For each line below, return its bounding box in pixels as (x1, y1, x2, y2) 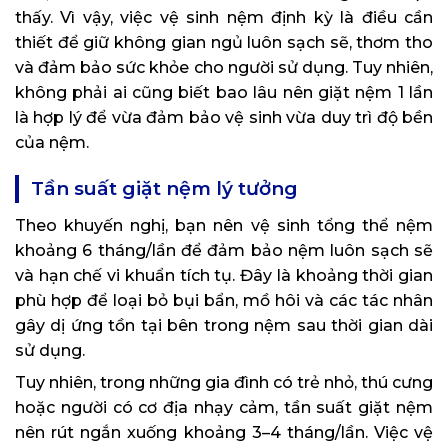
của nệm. (15, 132, 89, 152)
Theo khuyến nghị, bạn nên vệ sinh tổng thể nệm (15, 215, 433, 235)
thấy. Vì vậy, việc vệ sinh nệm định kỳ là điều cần (15, 7, 433, 27)
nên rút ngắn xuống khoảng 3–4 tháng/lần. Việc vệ (15, 422, 433, 442)
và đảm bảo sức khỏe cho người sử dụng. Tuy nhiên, (15, 57, 433, 77)
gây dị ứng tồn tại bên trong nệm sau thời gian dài (15, 315, 433, 335)
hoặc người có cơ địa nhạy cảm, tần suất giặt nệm (15, 397, 433, 417)
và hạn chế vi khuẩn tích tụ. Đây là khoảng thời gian (15, 265, 433, 285)
